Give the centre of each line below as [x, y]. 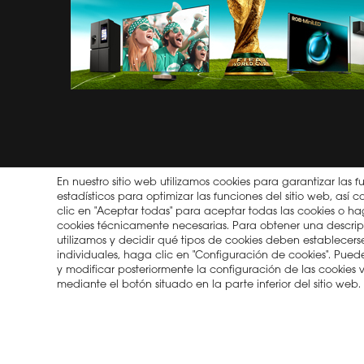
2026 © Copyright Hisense [89, 278]
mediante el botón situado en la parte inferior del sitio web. [209, 285]
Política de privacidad [251, 278]
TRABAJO [183, 46]
